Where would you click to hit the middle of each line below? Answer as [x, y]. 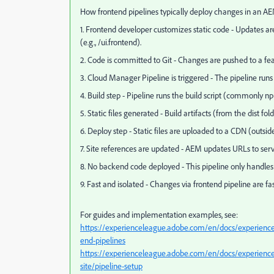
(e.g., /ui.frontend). [111, 42]
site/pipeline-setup [111, 266]
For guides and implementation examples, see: [159, 215]
